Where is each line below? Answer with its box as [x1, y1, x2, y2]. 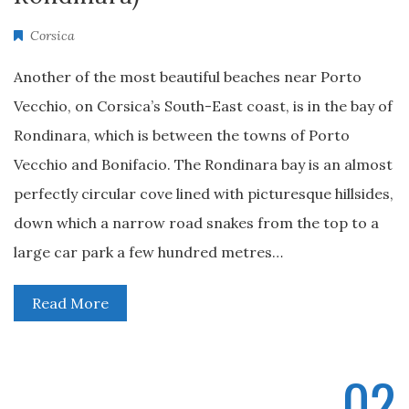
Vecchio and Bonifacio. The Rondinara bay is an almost [14, 155, 393, 173]
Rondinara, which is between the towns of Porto [14, 126, 350, 144]
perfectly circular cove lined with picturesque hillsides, [14, 184, 393, 203]
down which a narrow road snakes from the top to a [14, 214, 379, 232]
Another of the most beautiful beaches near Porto [14, 68, 362, 86]
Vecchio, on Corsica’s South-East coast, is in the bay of [14, 97, 393, 115]
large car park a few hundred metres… [14, 243, 283, 261]
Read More [32, 294, 109, 312]
